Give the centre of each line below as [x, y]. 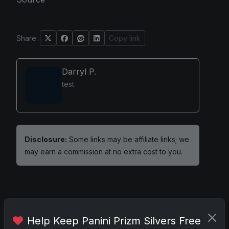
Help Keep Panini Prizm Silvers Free [114, 221]
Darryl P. [79, 72]
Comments [60, 209]
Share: [27, 38]
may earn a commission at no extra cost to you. [104, 152]
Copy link [125, 38]
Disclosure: [46, 139]
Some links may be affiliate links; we [128, 139]
